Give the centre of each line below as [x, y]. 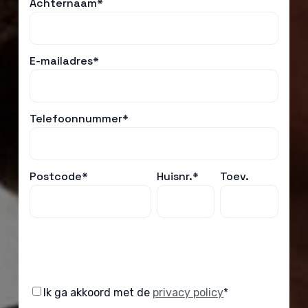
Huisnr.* [177, 176]
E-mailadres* [65, 61]
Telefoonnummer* [79, 119]
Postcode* [59, 176]
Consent [52, 292]
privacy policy [188, 293]
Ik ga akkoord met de [98, 293]
